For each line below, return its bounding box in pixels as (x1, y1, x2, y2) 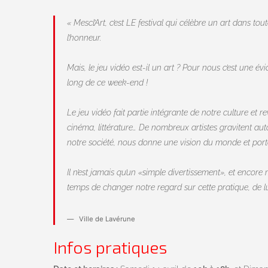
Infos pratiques (53, 237, 167, 258)
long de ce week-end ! (67, 78, 148, 88)
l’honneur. (67, 33, 101, 43)
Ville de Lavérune (79, 215, 135, 224)
